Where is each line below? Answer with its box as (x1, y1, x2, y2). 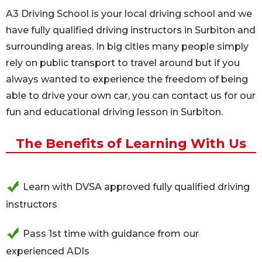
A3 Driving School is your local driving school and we (6, 8, 252, 19)
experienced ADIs (6, 246, 89, 257)
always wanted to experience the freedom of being (6, 74, 248, 85)
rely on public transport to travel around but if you (6, 57, 240, 68)
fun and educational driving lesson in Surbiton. (6, 106, 223, 118)
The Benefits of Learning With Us (16, 136, 246, 151)
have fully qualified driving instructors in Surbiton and (6, 25, 256, 36)
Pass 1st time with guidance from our (23, 228, 199, 239)
